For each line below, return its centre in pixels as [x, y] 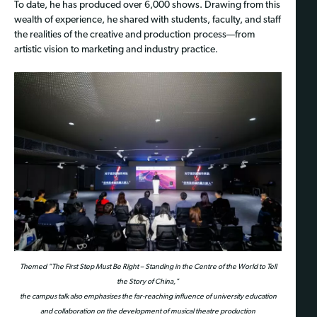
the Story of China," [148, 282]
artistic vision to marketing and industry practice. [116, 50]
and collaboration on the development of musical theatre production [148, 311]
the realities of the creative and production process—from [134, 35]
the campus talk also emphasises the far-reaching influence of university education [148, 296]
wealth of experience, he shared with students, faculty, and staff [148, 21]
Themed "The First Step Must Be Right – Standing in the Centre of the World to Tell [148, 267]
